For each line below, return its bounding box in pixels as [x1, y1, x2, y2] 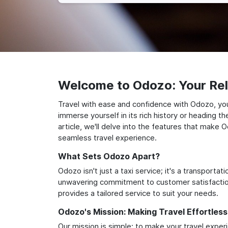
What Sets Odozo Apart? [58, 151, 160, 161]
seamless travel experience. [58, 132, 157, 142]
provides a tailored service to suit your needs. [58, 188, 218, 198]
